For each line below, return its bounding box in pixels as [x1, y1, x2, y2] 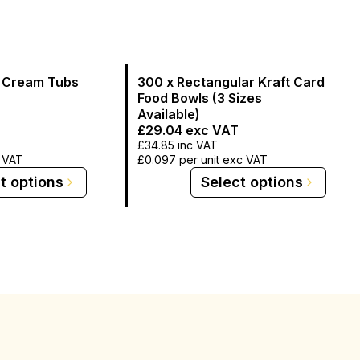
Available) [137, 105, 200, 122]
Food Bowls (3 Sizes [137, 89, 262, 106]
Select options [201, 173, 303, 190]
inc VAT [174, 137, 218, 152]
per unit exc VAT [179, 152, 268, 166]
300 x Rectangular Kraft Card [137, 73, 325, 90]
